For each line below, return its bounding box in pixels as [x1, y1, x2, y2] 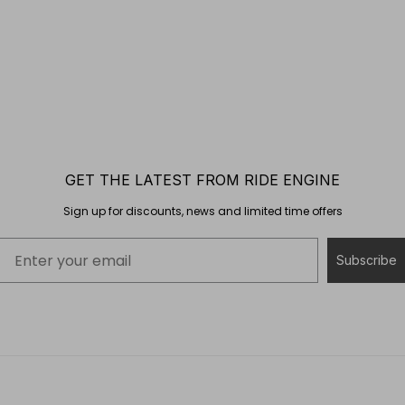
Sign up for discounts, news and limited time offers [62, 203, 343, 220]
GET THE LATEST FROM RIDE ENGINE [65, 171, 340, 190]
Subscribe [336, 252, 397, 268]
